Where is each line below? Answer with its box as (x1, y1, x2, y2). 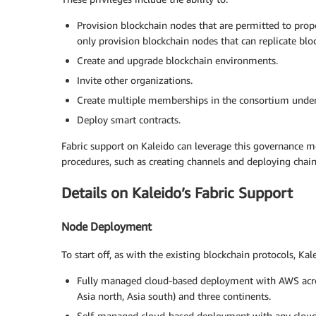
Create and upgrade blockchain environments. (77, 54, 278, 66)
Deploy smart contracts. (77, 113, 181, 126)
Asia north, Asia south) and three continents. (77, 290, 271, 303)
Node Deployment (61, 219, 152, 233)
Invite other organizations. (77, 73, 193, 86)
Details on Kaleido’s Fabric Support (61, 184, 293, 202)
